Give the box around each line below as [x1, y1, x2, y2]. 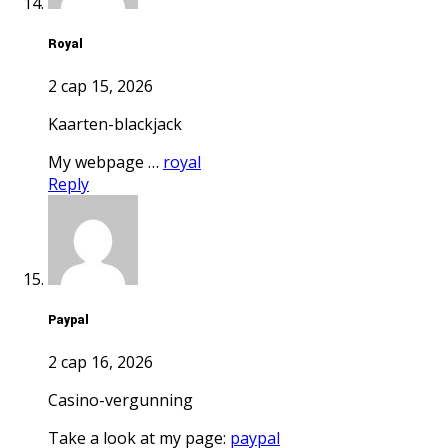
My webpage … [63, 151, 163, 174]
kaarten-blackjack [58, 113, 182, 136]
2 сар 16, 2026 [48, 351, 153, 374]
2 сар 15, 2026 [48, 75, 153, 98]
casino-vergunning [58, 389, 193, 412]
